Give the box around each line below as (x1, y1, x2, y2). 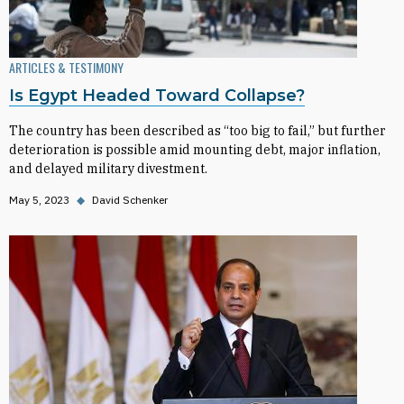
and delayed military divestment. (9, 161, 207, 177)
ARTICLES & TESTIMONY (9, 58, 124, 77)
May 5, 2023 (9, 193, 69, 207)
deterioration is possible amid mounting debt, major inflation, (9, 142, 381, 158)
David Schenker (92, 193, 168, 207)
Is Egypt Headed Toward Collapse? (9, 86, 305, 106)
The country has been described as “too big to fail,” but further (9, 123, 386, 139)
